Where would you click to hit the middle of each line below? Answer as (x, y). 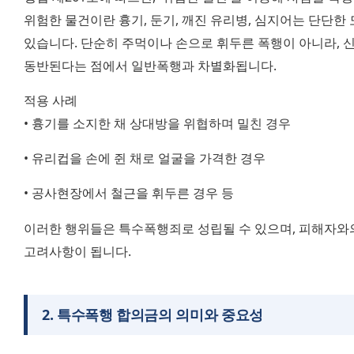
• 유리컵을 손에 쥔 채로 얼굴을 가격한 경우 (145, 158)
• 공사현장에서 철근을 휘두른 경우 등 (129, 193)
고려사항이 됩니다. (77, 251)
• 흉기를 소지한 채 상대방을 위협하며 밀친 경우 (157, 123)
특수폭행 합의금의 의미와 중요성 (160, 314)
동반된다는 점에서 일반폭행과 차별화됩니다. (150, 65)
